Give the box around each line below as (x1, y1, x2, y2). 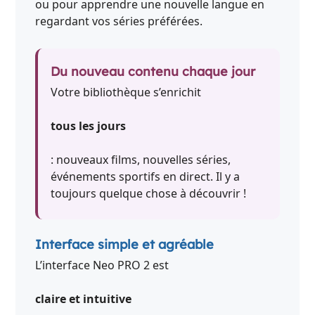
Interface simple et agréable (35, 236, 214, 252)
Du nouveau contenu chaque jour (51, 63, 256, 79)
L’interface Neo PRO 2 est (35, 257, 169, 273)
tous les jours (51, 117, 127, 134)
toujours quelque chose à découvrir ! (51, 185, 247, 201)
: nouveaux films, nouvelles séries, (51, 151, 231, 167)
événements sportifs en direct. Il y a (51, 168, 240, 184)
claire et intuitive (35, 290, 132, 307)
